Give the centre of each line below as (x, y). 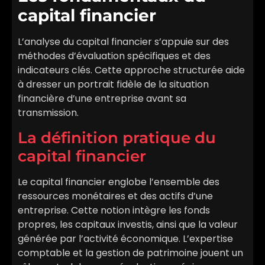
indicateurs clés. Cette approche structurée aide (131, 70)
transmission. (48, 113)
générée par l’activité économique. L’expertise (125, 238)
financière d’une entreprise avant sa (102, 99)
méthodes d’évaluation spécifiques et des (114, 56)
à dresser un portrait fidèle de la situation (113, 85)
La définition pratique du (117, 138)
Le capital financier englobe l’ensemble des (119, 182)
